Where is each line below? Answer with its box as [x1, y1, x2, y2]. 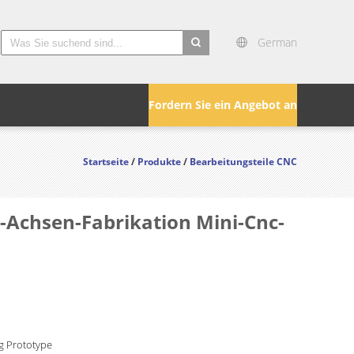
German [258, 35, 297, 50]
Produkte [137, 155, 181, 168]
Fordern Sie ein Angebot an [149, 97, 297, 112]
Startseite [83, 155, 129, 168]
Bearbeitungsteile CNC [190, 155, 297, 168]
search [183, 57, 218, 73]
